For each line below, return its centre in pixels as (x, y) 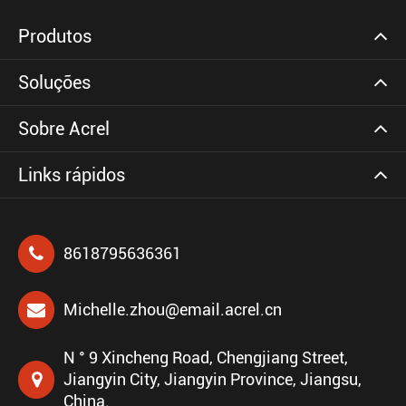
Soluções (54, 83)
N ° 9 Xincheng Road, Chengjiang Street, (206, 358)
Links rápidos (72, 175)
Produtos (55, 37)
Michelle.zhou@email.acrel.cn (173, 310)
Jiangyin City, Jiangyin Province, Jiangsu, (213, 380)
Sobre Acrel (64, 129)
